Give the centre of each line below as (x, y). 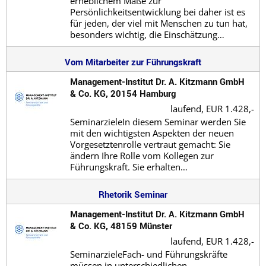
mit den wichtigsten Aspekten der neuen (152, 133)
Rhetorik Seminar (133, 194)
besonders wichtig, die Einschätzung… (147, 34)
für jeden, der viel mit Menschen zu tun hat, (159, 23)
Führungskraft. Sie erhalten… (129, 167)
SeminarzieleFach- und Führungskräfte (148, 254)
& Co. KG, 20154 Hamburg (123, 93)
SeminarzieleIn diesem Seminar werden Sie (158, 121)
